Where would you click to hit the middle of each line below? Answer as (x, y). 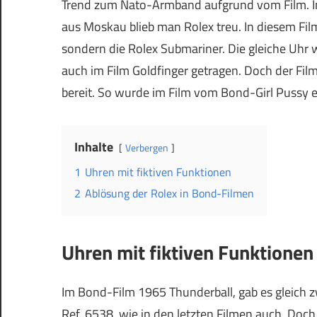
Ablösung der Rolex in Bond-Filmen (169, 194)
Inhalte (94, 147)
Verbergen (147, 148)
